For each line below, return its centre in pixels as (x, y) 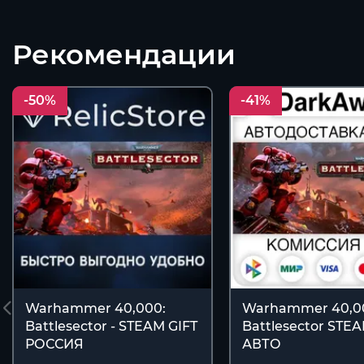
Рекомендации (124, 54)
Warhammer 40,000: (95, 308)
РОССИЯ (54, 344)
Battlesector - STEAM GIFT (111, 326)
